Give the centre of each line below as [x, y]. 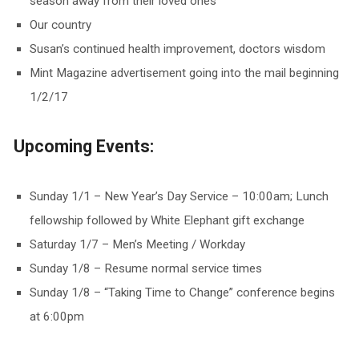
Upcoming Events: [83, 147]
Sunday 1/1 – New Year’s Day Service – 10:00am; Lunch [179, 197]
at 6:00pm [56, 317]
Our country [60, 25]
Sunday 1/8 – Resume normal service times [145, 269]
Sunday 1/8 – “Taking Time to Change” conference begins [182, 293]
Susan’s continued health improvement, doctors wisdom [177, 49]
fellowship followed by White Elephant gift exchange [167, 221]
